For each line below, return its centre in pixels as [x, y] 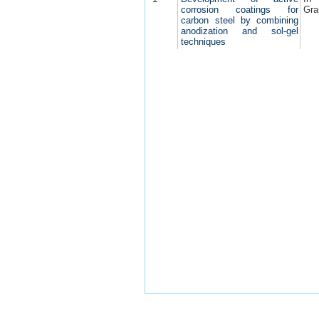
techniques [204, 42]
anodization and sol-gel [240, 31]
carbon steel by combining [240, 21]
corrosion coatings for [240, 10]
